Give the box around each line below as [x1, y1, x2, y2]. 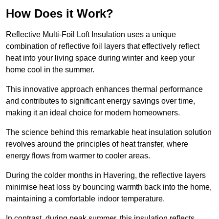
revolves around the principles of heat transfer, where [6, 140, 188, 149]
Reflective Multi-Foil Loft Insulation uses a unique [6, 30, 176, 39]
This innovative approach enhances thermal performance [6, 85, 203, 94]
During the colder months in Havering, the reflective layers [6, 171, 206, 180]
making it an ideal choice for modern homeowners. [6, 109, 180, 117]
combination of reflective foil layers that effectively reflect [6, 42, 199, 51]
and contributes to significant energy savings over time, [6, 97, 195, 106]
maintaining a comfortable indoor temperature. [6, 195, 167, 203]
